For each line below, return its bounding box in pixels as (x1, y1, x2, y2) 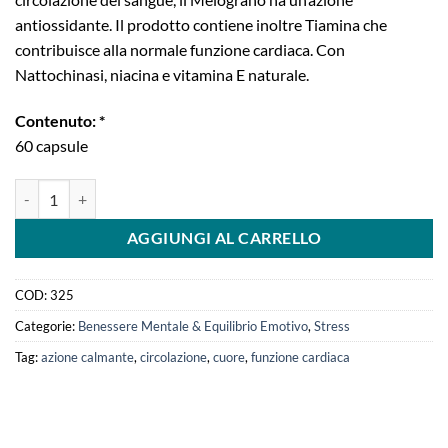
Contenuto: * (15, 111, 105, 131)
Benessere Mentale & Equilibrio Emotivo (78, 317, 308, 334)
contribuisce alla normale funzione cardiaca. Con (15, 40, 345, 60)
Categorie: (15, 317, 78, 334)
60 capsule (15, 136, 88, 156)
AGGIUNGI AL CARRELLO (126, 229, 322, 248)
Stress (314, 317, 350, 334)
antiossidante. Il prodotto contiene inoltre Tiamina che (15, 15, 387, 35)
